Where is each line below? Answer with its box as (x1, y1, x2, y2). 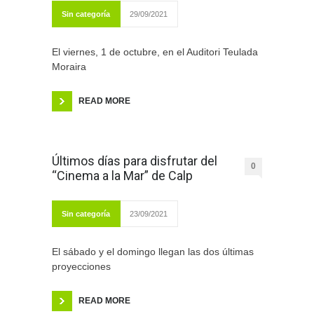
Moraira (52, 61, 86, 73)
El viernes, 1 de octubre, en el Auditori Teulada (52, 46, 258, 58)
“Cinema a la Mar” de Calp (52, 168, 193, 184)
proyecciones (52, 261, 111, 273)
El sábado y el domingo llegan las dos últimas (52, 246, 254, 258)
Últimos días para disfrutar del (52, 153, 217, 169)
